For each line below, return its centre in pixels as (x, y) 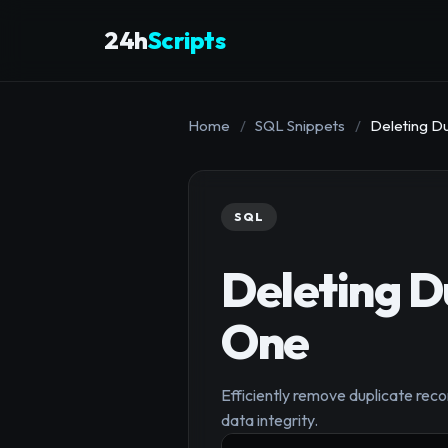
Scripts (186, 40)
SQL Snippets (300, 125)
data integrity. (269, 420)
